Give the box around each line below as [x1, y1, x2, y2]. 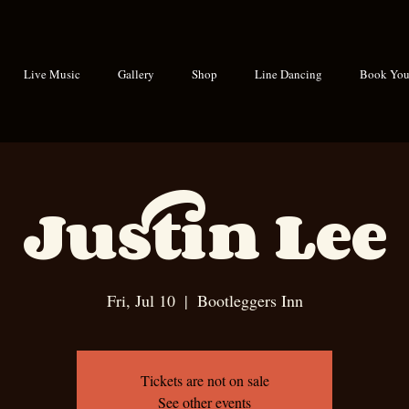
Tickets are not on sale [140, 371, 269, 390]
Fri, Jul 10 [106, 289, 175, 311]
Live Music [23, 66, 80, 82]
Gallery [117, 66, 154, 82]
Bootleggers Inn [196, 289, 303, 311]
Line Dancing [254, 66, 322, 82]
